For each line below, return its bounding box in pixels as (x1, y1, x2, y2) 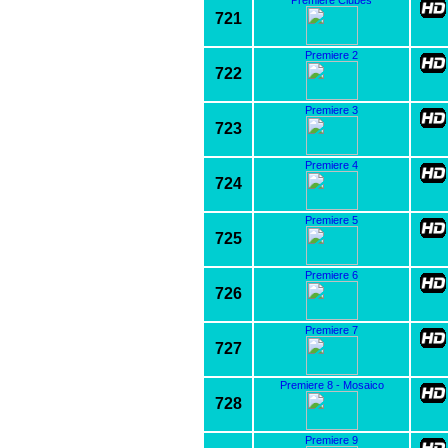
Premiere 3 (305, 103, 358, 116)
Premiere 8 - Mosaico (279, 378, 384, 391)
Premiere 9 (305, 433, 358, 446)
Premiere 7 (305, 323, 358, 336)
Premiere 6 (305, 268, 358, 281)
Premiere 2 (305, 48, 358, 61)
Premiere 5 (305, 213, 358, 226)
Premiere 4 (305, 158, 358, 171)
